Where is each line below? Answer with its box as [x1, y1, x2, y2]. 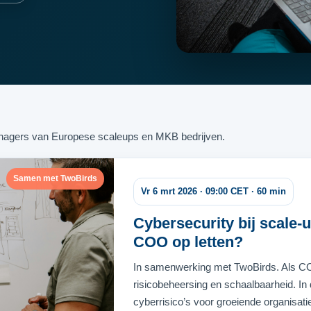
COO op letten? [133, 233, 243, 251]
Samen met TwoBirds [13, 174, 97, 183]
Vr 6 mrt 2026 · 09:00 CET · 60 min [141, 186, 286, 196]
